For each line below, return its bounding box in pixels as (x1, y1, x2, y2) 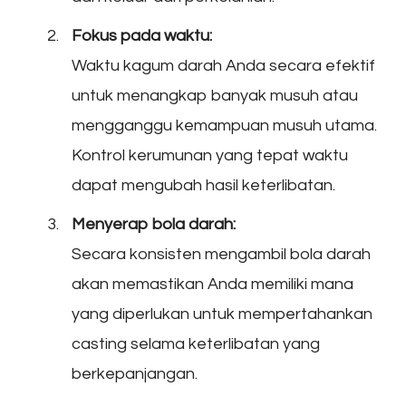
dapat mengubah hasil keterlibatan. (72, 177, 335, 195)
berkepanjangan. (72, 365, 198, 383)
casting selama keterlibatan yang (72, 335, 320, 353)
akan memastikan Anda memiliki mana (72, 275, 353, 294)
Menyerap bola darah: (72, 216, 236, 234)
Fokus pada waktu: (72, 27, 212, 45)
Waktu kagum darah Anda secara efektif (72, 57, 375, 75)
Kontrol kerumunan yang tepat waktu (72, 147, 348, 165)
